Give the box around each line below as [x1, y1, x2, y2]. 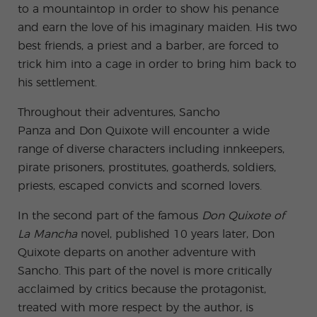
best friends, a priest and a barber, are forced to [18, 40, 279, 52]
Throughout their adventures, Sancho [18, 107, 220, 118]
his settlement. [18, 77, 97, 88]
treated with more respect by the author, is [18, 302, 253, 313]
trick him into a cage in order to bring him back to [18, 59, 296, 70]
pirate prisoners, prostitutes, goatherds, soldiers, [18, 162, 276, 173]
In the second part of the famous [18, 210, 202, 221]
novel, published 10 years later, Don [77, 229, 275, 240]
